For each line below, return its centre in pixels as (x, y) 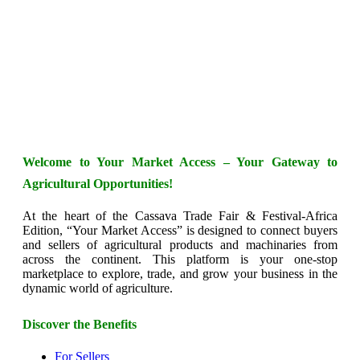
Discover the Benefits (80, 325)
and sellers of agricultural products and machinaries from (180, 245)
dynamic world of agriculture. (98, 288)
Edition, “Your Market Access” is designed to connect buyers (180, 231)
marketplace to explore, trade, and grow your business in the (180, 274)
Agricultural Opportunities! (98, 184)
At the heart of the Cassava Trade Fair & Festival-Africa (180, 216)
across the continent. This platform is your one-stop (180, 260)
